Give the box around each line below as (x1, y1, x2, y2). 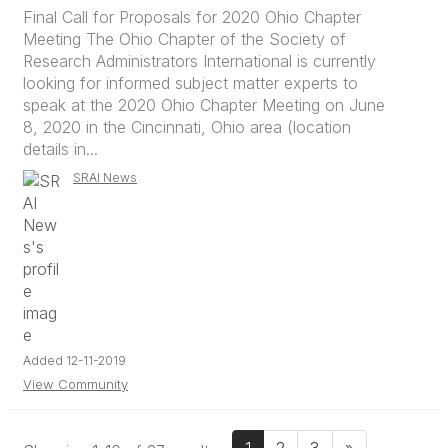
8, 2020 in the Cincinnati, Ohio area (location (23, 117, 351, 137)
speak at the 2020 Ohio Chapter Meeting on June (23, 95, 385, 115)
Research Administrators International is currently (23, 51, 376, 71)
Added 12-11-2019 (23, 353, 126, 368)
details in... (23, 139, 98, 159)
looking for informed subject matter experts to (23, 73, 358, 93)
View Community (23, 376, 128, 392)
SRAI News (73, 170, 137, 185)
